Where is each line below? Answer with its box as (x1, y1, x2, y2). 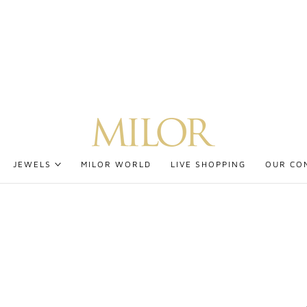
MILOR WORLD (80, 159, 151, 170)
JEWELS (13, 159, 52, 170)
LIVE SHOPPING (170, 159, 246, 170)
